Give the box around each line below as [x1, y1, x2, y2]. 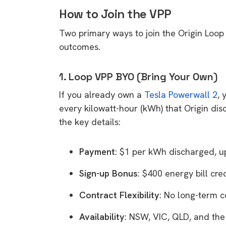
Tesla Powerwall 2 [144, 88, 217, 100]
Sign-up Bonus [79, 167, 138, 179]
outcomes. [59, 40, 100, 52]
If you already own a [59, 88, 144, 100]
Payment [79, 145, 115, 157]
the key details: [59, 116, 121, 128]
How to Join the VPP [59, 6, 172, 22]
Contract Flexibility [79, 189, 159, 201]
